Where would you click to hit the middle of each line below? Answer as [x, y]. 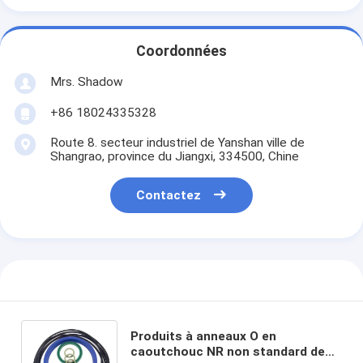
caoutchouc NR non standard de [227, 351]
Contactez [169, 196]
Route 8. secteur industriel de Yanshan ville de [177, 142]
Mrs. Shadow [86, 81]
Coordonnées [181, 51]
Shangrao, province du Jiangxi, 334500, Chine [174, 156]
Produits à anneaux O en [203, 336]
